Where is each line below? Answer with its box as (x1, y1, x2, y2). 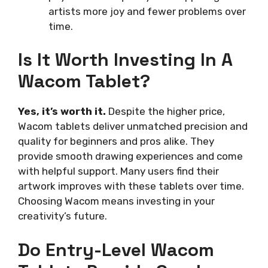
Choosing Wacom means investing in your (18, 195, 215, 208)
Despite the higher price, (106, 105, 225, 118)
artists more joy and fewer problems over (48, 5, 246, 17)
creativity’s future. (18, 210, 107, 223)
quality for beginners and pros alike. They (18, 135, 214, 148)
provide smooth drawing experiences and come (18, 150, 243, 163)
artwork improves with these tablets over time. (18, 180, 244, 193)
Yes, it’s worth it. (18, 105, 106, 118)
